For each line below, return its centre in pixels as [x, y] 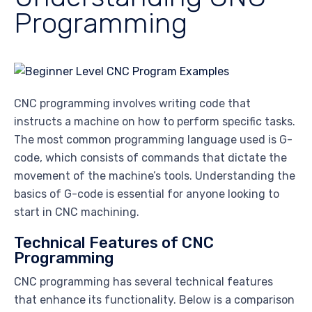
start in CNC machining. [77, 212]
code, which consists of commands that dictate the [150, 157]
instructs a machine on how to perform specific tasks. [155, 121]
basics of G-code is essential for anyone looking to [147, 194]
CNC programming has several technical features [143, 281]
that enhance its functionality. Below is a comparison [154, 299]
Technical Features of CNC [114, 242]
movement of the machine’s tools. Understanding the [155, 175]
